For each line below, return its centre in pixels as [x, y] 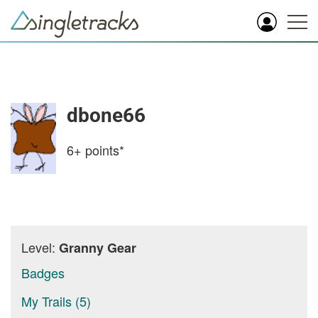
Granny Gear [98, 248]
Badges [43, 273]
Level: [40, 247]
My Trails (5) [56, 301]
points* [103, 150]
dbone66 [106, 115]
